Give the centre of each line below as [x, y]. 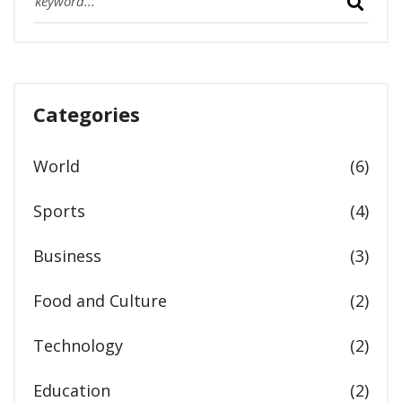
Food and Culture [100, 301]
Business [67, 256]
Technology [78, 346]
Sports [59, 211]
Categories [87, 114]
